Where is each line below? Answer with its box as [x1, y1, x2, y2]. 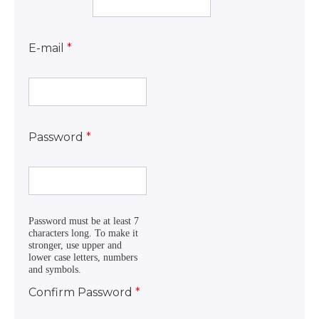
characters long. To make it [28, 227, 138, 239]
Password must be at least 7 [28, 215, 139, 226]
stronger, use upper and [28, 239, 122, 251]
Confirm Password [28, 285, 132, 299]
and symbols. [28, 263, 81, 275]
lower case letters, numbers [28, 251, 137, 263]
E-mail [28, 41, 64, 55]
